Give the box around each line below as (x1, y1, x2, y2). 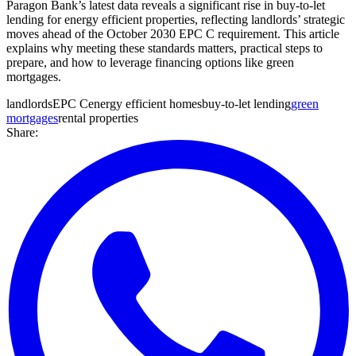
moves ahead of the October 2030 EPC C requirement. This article (6, 26, 339, 41)
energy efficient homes (88, 96, 202, 110)
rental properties (58, 110, 138, 125)
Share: (6, 125, 38, 139)
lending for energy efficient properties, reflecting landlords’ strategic (6, 12, 345, 26)
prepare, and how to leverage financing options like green (6, 55, 294, 69)
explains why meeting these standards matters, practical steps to (6, 41, 323, 55)
